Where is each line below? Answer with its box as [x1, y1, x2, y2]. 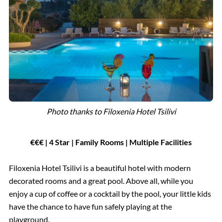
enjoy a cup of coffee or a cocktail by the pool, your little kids [8, 188, 211, 198]
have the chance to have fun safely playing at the [8, 201, 172, 211]
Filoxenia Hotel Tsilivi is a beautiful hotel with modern [8, 163, 191, 172]
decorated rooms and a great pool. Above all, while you [8, 175, 193, 185]
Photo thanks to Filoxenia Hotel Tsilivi [46, 107, 176, 116]
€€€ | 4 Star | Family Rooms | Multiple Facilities [30, 137, 192, 147]
